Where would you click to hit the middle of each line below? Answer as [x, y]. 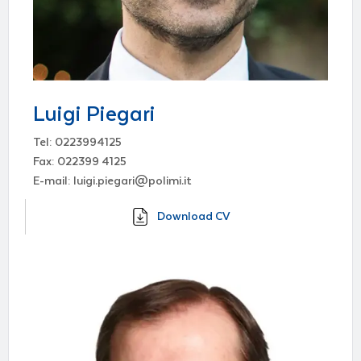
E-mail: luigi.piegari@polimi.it [112, 181]
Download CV [194, 216]
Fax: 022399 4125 [80, 162]
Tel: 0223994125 [77, 142]
